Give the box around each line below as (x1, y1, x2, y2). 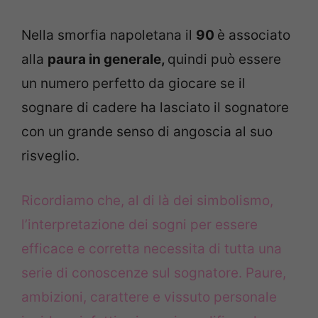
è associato (217, 27, 290, 44)
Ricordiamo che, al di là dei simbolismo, (21, 192, 273, 209)
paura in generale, (48, 51, 168, 68)
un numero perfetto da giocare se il (21, 75, 246, 92)
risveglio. (21, 148, 79, 165)
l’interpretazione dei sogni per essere (21, 216, 258, 233)
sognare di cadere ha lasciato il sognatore (21, 99, 289, 116)
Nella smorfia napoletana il (21, 27, 196, 44)
